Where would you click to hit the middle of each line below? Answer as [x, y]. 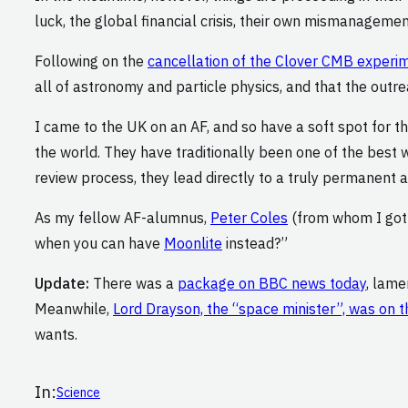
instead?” [255, 244]
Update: [62, 284]
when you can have [99, 244]
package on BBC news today [272, 284]
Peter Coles [249, 218]
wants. [56, 335]
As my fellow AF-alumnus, [122, 218]
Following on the [91, 61]
